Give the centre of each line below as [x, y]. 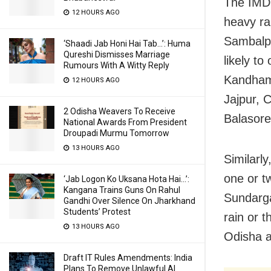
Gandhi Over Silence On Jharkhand [129, 201]
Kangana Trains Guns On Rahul [122, 190]
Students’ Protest [97, 212]
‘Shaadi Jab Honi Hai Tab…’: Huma [127, 44]
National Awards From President [125, 122]
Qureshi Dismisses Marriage [117, 54]
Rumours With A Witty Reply [116, 65]
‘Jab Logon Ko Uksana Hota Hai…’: [126, 179]
